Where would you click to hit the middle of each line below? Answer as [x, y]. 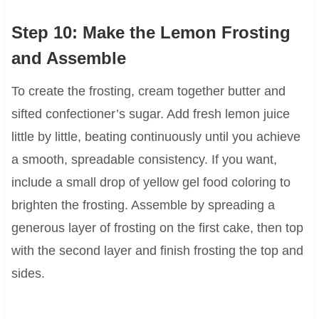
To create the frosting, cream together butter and [148, 91]
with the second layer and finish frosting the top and [157, 251]
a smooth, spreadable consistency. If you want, [144, 160]
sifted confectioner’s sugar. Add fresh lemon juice [150, 114]
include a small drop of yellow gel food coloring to [151, 183]
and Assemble [68, 58]
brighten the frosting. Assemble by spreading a [143, 205]
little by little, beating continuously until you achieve [156, 137]
